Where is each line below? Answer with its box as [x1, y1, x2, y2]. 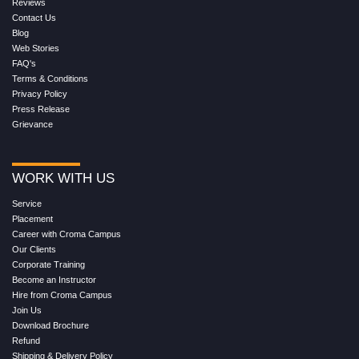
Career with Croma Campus [12, 228, 121, 239]
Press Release [12, 103, 70, 114]
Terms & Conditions [12, 73, 88, 83]
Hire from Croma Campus [12, 289, 112, 300]
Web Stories [12, 42, 59, 53]
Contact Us [12, 12, 56, 22]
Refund [12, 335, 40, 345]
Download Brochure [12, 320, 89, 330]
